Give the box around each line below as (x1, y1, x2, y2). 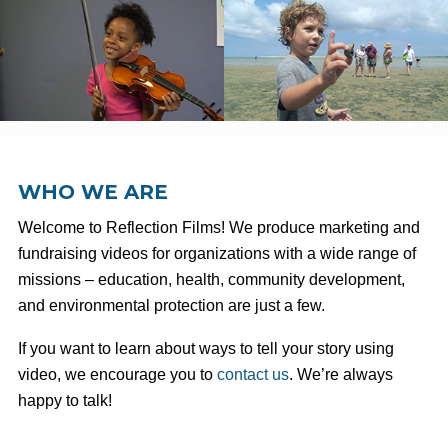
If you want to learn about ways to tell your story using (17, 339, 394, 357)
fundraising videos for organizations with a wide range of (17, 244, 416, 262)
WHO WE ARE (17, 179, 168, 204)
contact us (216, 365, 289, 383)
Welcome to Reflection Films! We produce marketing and (17, 218, 420, 236)
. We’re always (288, 365, 393, 383)
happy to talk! (17, 391, 112, 409)
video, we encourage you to (17, 365, 217, 383)
